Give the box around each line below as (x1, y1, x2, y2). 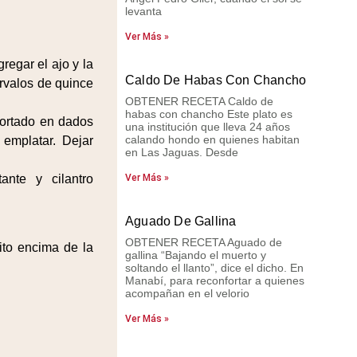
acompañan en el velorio (124, 287, 249, 300)
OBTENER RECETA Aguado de (124, 236, 282, 249)
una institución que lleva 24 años (124, 120, 290, 133)
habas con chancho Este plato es (124, 108, 292, 120)
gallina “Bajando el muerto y (124, 249, 266, 261)
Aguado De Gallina (124, 214, 237, 228)
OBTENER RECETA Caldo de (124, 95, 273, 108)
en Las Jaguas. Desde (124, 146, 238, 159)
